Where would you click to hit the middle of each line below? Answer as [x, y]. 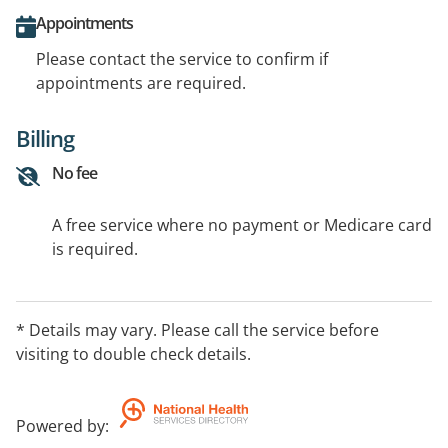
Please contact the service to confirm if [182, 58]
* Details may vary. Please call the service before [197, 329]
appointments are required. [141, 82]
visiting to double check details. [133, 353]
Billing [45, 137]
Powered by [60, 425]
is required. [95, 248]
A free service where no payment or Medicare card [242, 224]
